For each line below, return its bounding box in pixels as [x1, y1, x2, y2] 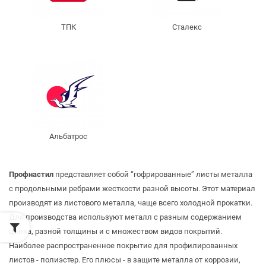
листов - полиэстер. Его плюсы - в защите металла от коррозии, [9, 255, 240, 264]
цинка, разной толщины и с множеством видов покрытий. [9, 226, 222, 236]
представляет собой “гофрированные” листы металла [53, 169, 252, 179]
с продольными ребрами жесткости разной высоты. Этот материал [9, 183, 255, 193]
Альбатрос [49, 131, 87, 141]
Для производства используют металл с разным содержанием [9, 212, 242, 221]
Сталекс [172, 22, 202, 31]
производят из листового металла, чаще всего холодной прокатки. [9, 198, 252, 207]
